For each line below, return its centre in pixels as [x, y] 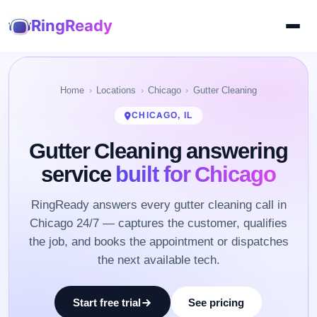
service [78, 174]
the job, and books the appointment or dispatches [158, 242]
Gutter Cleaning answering [158, 150]
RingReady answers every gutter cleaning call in [158, 205]
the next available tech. [158, 260]
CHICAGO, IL [162, 115]
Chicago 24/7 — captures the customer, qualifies [158, 223]
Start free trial [106, 303]
